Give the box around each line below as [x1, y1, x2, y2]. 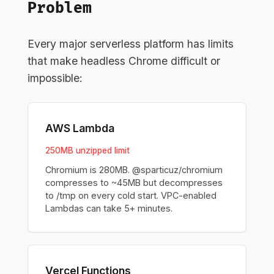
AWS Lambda [45, 122, 114, 135]
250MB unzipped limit [45, 146, 130, 155]
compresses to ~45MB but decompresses [45, 177, 223, 188]
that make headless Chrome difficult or [28, 54, 220, 67]
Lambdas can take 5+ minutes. [45, 203, 172, 213]
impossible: [28, 72, 83, 84]
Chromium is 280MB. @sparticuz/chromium [45, 165, 223, 175]
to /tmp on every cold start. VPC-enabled [45, 190, 217, 201]
